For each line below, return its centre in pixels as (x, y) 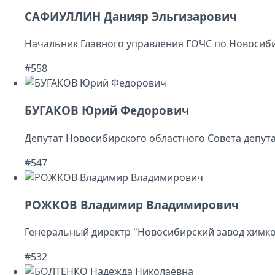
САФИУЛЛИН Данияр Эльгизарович (131, 16)
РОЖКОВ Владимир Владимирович (132, 204)
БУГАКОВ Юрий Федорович (107, 110)
